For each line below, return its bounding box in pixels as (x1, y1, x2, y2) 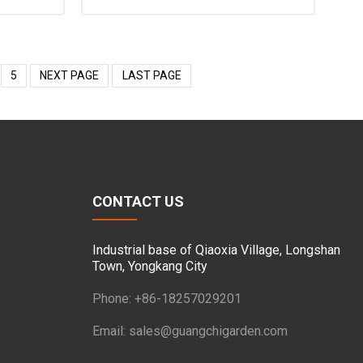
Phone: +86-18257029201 (92, 291, 241, 307)
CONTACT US (92, 193, 184, 211)
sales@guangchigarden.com (129, 323, 288, 340)
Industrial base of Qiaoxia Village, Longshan (92, 242, 340, 258)
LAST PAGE (122, 69, 181, 83)
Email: (92, 323, 129, 340)
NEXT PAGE (40, 69, 100, 83)
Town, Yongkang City (92, 258, 207, 275)
